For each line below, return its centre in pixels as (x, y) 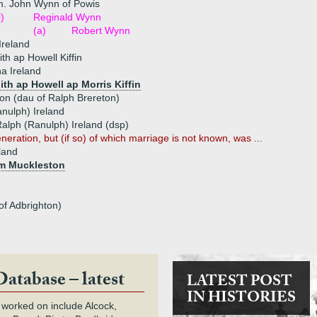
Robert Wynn (101, 30)
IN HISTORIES (241, 299)
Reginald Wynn (67, 17)
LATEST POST (239, 283)
